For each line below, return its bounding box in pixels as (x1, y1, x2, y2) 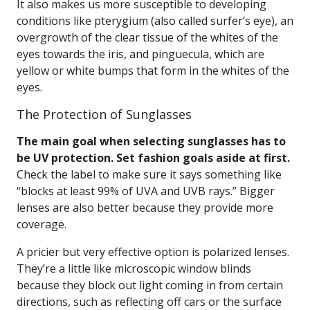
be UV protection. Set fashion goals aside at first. (17, 150, 290, 165)
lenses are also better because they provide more (17, 200, 273, 215)
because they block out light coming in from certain (17, 277, 283, 293)
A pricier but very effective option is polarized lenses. (17, 244, 289, 259)
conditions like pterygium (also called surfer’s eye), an (17, 13, 293, 28)
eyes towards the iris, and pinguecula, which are (17, 46, 264, 62)
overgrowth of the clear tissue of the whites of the (17, 30, 278, 45)
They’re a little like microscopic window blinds (17, 261, 251, 276)
